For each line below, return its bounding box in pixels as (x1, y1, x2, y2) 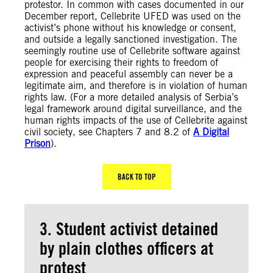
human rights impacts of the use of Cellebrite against (24, 115, 247, 126)
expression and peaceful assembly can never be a (24, 68, 233, 80)
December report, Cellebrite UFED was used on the (24, 10, 241, 22)
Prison (24, 138, 51, 149)
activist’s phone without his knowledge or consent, (24, 22, 236, 34)
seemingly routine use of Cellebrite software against (24, 45, 240, 57)
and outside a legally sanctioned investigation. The (24, 34, 237, 45)
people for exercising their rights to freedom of (24, 57, 218, 68)
